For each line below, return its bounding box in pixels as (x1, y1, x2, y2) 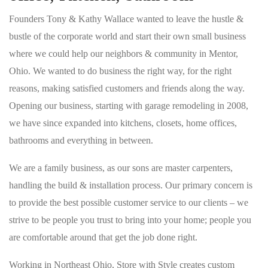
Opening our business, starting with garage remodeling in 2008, (9, 100, 248, 111)
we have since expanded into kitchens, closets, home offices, (9, 118, 237, 128)
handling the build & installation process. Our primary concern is (9, 180, 252, 190)
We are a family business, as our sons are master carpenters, (9, 163, 233, 173)
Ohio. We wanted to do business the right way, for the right (9, 66, 232, 76)
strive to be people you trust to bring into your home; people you (9, 215, 251, 225)
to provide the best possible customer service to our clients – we (9, 197, 248, 208)
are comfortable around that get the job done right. (9, 232, 197, 242)
